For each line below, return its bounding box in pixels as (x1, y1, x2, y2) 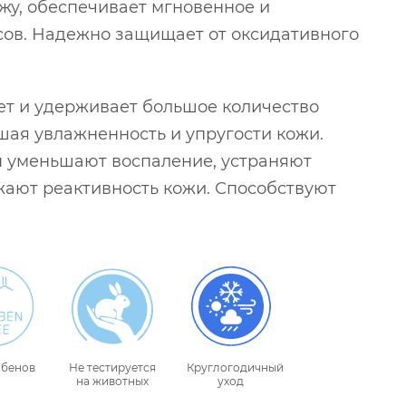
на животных (75, 374, 149, 389)
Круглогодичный (187, 361, 285, 375)
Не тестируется (68, 361, 156, 375)
